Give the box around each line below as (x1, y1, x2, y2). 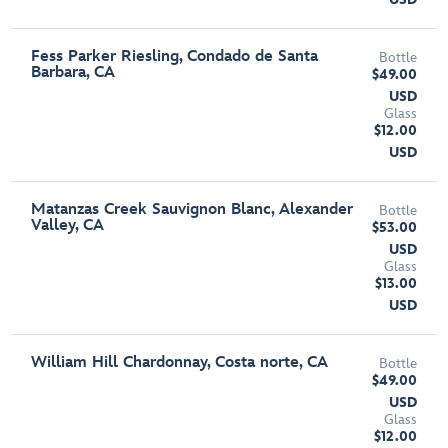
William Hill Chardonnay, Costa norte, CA (31, 353, 329, 372)
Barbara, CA (31, 63, 116, 82)
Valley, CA (31, 216, 105, 235)
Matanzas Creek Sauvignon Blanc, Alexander (31, 200, 354, 219)
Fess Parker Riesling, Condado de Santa (31, 47, 319, 66)
